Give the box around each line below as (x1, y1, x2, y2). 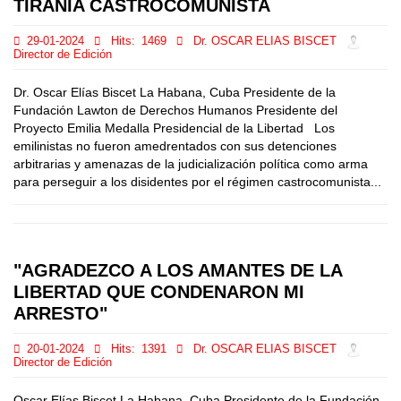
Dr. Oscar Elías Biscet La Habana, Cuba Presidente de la (13, 85, 336, 99)
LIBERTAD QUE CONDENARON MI (13, 282, 304, 302)
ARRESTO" (13, 303, 107, 323)
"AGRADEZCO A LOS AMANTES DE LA (13, 260, 342, 280)
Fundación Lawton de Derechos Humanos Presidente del (13, 103, 337, 117)
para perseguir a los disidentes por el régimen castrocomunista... (13, 175, 381, 189)
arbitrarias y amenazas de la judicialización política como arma (13, 157, 368, 171)
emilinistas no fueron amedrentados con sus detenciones (13, 139, 337, 153)
